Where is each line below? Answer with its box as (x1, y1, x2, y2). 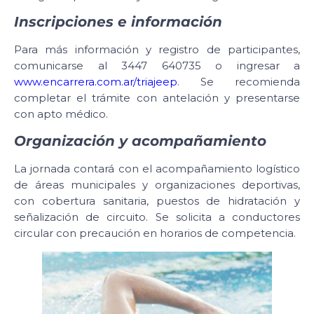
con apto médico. (14, 107, 108, 121)
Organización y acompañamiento (14, 132, 266, 149)
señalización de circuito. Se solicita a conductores (14, 210, 300, 224)
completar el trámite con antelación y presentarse (14, 91, 300, 105)
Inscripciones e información (14, 13, 222, 31)
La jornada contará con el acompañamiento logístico (14, 161, 300, 175)
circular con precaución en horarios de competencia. (14, 226, 296, 240)
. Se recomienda (177, 75, 300, 89)
